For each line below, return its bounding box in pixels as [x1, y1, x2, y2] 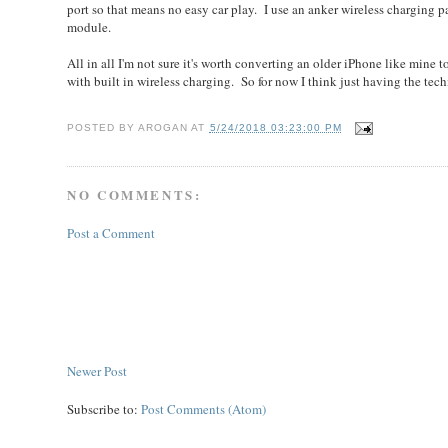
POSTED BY [67, 121, 139, 133]
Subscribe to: [67, 399, 142, 418]
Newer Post [67, 361, 128, 380]
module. [67, 17, 112, 36]
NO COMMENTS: [67, 185, 202, 205]
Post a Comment [67, 223, 156, 242]
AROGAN [138, 121, 189, 133]
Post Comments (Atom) [141, 399, 267, 418]
